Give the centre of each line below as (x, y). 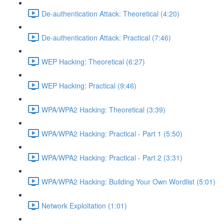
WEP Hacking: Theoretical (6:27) (93, 61)
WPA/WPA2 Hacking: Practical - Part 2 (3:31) (112, 157)
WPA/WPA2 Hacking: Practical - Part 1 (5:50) (112, 133)
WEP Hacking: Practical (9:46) (89, 85)
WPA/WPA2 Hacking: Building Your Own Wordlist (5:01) (128, 181)
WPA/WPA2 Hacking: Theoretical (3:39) (103, 109)
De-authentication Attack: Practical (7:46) (106, 37)
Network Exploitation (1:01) (84, 205)
